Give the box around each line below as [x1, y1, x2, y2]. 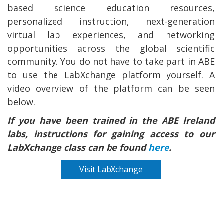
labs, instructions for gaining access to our [7, 128, 215, 140]
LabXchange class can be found [7, 141, 148, 153]
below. [7, 96, 35, 108]
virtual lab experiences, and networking [7, 29, 215, 41]
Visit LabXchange [79, 164, 143, 175]
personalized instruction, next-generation [7, 15, 215, 27]
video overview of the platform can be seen [7, 82, 215, 94]
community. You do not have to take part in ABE [7, 55, 215, 67]
